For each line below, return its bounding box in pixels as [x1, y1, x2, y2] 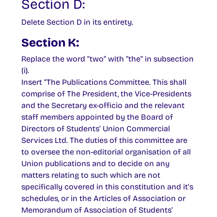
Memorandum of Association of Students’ [21, 205, 173, 215]
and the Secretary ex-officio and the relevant [21, 101, 185, 110]
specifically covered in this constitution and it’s [21, 182, 193, 191]
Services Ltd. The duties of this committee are [21, 136, 187, 145]
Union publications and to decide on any [21, 159, 170, 168]
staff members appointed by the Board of [21, 112, 173, 122]
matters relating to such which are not [21, 170, 160, 180]
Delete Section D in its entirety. [21, 17, 133, 27]
